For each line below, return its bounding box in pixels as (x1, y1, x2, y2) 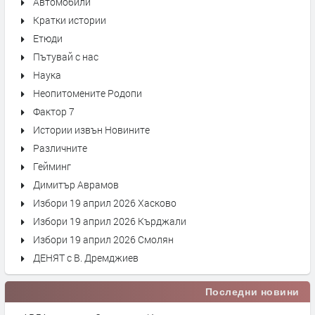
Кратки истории (33, 13, 106, 27)
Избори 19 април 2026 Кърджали (33, 214, 186, 228)
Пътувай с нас (33, 50, 98, 63)
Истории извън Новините (33, 123, 150, 136)
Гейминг (33, 160, 71, 173)
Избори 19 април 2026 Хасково (33, 196, 176, 210)
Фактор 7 (33, 105, 75, 118)
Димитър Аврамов (33, 178, 119, 191)
